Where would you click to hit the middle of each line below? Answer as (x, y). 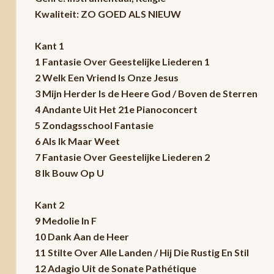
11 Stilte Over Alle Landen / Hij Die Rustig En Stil (142, 252)
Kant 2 (49, 204)
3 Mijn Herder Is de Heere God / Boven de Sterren (146, 93)
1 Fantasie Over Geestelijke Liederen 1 (122, 61)
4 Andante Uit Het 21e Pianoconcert (116, 109)
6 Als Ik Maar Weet (77, 141)
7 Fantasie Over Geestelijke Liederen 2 (122, 157)
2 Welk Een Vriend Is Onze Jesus (106, 77)
